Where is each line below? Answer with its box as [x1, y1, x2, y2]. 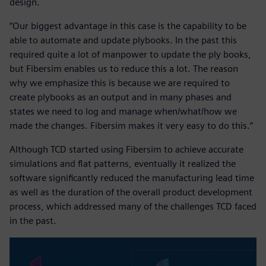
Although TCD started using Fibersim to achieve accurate [9, 144, 243, 156]
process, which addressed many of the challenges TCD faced [9, 201, 256, 213]
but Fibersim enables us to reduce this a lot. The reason [9, 63, 238, 75]
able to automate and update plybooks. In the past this [9, 34, 237, 46]
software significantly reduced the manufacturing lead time [9, 172, 254, 184]
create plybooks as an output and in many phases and [9, 91, 232, 103]
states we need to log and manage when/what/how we [9, 106, 237, 118]
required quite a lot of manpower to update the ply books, [9, 49, 251, 61]
